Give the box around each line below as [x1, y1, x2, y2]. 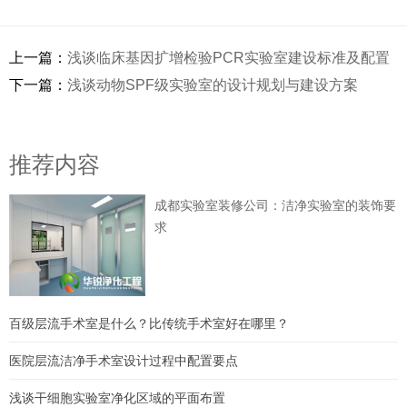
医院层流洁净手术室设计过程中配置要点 [9, 353, 238, 369]
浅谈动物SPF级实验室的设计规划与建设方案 [67, 77, 358, 93]
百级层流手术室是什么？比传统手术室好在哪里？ [9, 316, 289, 332]
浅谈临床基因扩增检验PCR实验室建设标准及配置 [67, 50, 390, 65]
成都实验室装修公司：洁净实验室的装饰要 [154, 198, 396, 213]
